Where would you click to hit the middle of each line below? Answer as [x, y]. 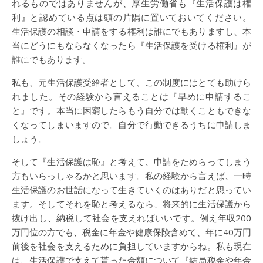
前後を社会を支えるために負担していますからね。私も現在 [131, 246]
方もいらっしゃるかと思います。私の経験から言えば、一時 [131, 175]
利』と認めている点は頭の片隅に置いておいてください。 [131, 17]
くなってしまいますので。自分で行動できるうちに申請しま [131, 124]
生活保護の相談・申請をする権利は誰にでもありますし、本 [131, 31]
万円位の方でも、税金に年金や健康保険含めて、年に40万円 [131, 232]
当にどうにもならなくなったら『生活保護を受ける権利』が [131, 45]
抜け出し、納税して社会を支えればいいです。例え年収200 [131, 218]
